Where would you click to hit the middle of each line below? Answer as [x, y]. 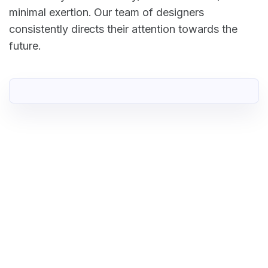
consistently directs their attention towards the [123, 29]
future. [25, 45]
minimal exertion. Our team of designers [106, 12]
